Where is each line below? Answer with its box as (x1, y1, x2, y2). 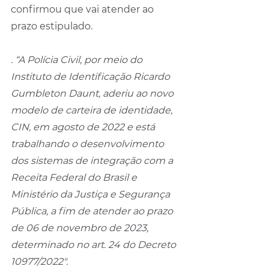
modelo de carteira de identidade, (11, 104, 175, 116)
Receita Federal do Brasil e (11, 171, 139, 183)
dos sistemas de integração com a (11, 154, 175, 166)
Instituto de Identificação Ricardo (11, 70, 172, 82)
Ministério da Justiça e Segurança (11, 188, 172, 200)
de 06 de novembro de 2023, (11, 222, 151, 234)
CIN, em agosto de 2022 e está (11, 121, 157, 133)
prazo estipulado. (11, 20, 92, 32)
